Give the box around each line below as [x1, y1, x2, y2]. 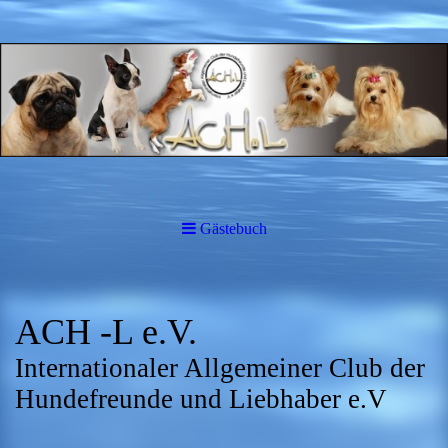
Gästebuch [199, 220, 267, 237]
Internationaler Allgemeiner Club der [15, 353, 425, 383]
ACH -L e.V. [15, 312, 197, 352]
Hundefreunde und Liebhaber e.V [15, 384, 387, 414]
